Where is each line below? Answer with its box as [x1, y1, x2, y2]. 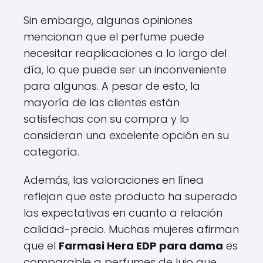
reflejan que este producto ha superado [23, 188, 237, 204]
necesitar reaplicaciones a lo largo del [23, 45, 227, 60]
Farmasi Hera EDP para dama [59, 238, 223, 253]
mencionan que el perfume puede [23, 29, 204, 44]
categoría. [23, 144, 79, 159]
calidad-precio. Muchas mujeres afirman [23, 221, 239, 237]
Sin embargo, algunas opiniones [23, 12, 193, 28]
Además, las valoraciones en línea [23, 172, 204, 187]
